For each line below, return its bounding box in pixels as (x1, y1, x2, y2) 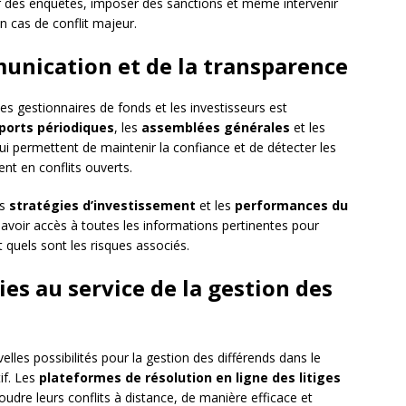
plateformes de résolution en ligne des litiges (39, 369, 341, 387)
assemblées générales (141, 119, 290, 137)
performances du (235, 197, 348, 215)
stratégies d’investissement (9, 197, 196, 215)
